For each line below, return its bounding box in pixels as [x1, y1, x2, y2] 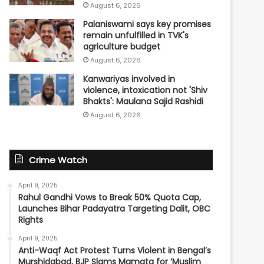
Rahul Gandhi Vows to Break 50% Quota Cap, [18, 192, 202, 204]
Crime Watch [29, 154, 88, 167]
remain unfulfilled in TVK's [83, 29, 189, 42]
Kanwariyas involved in [83, 73, 176, 85]
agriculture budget [83, 41, 161, 53]
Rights [18, 214, 44, 226]
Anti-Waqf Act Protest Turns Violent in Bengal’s [18, 245, 212, 257]
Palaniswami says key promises [83, 18, 212, 31]
